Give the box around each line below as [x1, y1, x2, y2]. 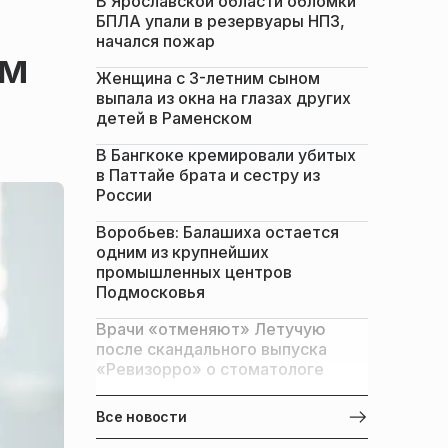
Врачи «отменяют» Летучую [96, 319, 326, 339]
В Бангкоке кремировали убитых [96, 145, 356, 165]
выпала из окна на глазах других [96, 88, 351, 108]
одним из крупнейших [96, 242, 269, 262]
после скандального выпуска [96, 339, 327, 359]
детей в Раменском [96, 108, 252, 128]
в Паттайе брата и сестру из [96, 165, 320, 185]
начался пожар [96, 31, 215, 51]
